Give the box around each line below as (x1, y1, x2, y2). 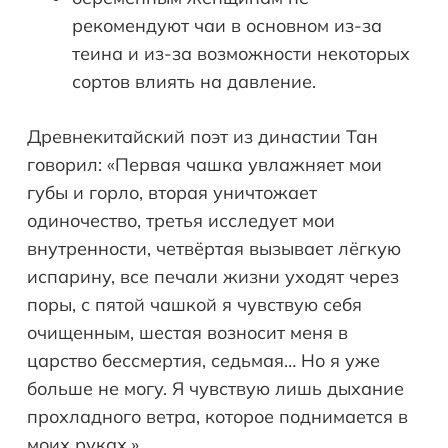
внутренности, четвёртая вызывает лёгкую (27, 237, 401, 261)
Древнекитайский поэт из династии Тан (27, 125, 378, 149)
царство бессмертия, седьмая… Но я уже (27, 349, 380, 373)
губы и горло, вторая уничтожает (27, 181, 317, 205)
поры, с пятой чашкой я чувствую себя (27, 293, 362, 317)
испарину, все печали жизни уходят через (27, 265, 399, 289)
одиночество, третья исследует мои (27, 209, 335, 233)
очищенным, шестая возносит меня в (27, 321, 348, 345)
